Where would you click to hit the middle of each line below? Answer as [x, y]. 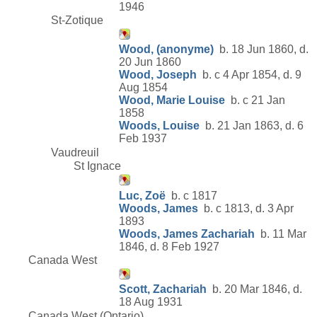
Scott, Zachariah [163, 289]
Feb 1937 [143, 139]
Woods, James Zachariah [187, 234]
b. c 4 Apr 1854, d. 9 [249, 75]
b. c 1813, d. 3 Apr [246, 208]
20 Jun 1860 [150, 62]
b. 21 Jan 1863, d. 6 [252, 126]
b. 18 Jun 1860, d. [261, 50]
